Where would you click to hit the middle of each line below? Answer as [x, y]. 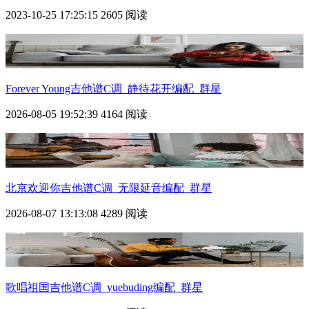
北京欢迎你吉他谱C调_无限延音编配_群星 [109, 188]
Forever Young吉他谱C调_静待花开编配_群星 [113, 88]
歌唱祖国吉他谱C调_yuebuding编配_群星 [104, 287]
